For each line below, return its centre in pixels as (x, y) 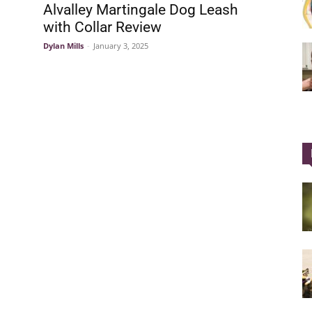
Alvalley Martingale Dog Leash (141, 10)
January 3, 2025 (121, 46)
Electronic (178, 267)
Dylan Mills (63, 46)
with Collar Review (102, 27)
